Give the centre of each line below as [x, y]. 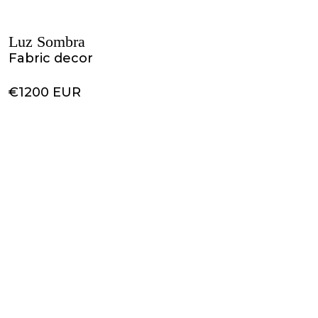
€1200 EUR [45, 92]
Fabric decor [51, 58]
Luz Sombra [47, 42]
